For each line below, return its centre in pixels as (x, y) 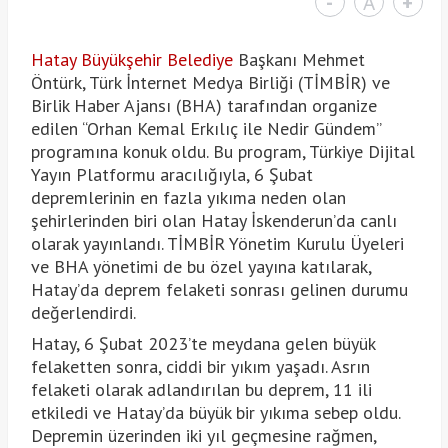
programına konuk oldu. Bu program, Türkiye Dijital (222, 151)
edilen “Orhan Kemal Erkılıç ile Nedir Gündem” (205, 128)
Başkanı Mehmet (298, 59)
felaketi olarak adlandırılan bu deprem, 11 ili (201, 389)
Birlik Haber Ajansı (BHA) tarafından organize (203, 105)
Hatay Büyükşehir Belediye (131, 59)
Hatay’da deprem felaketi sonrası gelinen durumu (219, 289)
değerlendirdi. (83, 312)
